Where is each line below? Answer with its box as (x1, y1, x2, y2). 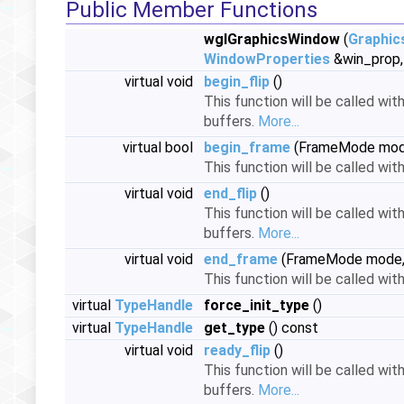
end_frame (204, 251, 278, 268)
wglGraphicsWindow (204, 31, 340, 48)
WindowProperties (204, 50, 330, 68)
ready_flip (204, 342, 271, 359)
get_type (204, 319, 265, 336)
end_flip (204, 185, 257, 202)
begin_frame (204, 139, 290, 156)
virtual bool (123, 139, 197, 156)
